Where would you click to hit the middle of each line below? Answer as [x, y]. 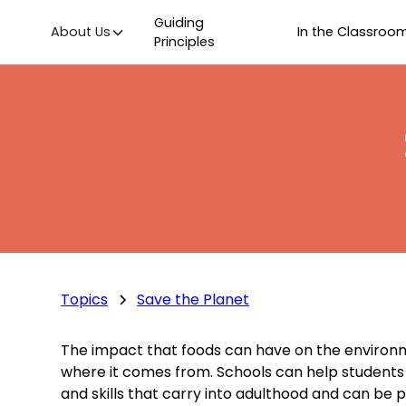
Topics [85, 300]
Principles [185, 41]
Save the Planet [193, 300]
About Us [81, 32]
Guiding [179, 22]
